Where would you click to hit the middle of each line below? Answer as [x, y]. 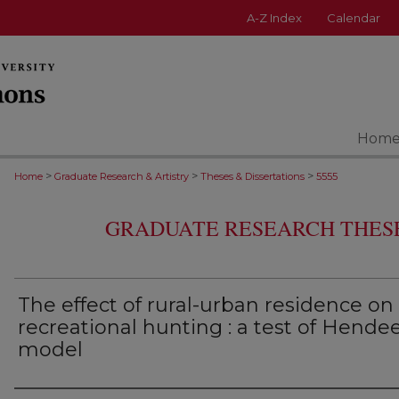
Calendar [354, 18]
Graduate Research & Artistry [122, 176]
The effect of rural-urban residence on [206, 305]
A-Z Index [274, 18]
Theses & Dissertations [252, 176]
